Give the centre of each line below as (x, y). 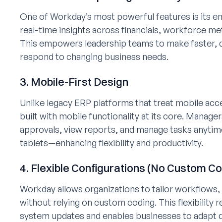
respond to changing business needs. (94, 56)
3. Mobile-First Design (74, 82)
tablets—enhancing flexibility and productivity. (111, 143)
